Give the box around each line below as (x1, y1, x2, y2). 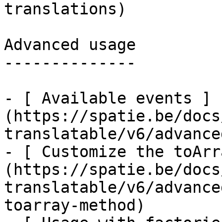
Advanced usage (4, 36, 136, 54)
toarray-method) (4, 196, 145, 214)
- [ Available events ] (4, 89, 211, 107)
